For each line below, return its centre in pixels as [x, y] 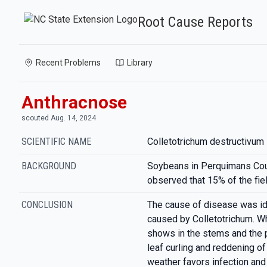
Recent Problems [68, 63]
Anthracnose [74, 102]
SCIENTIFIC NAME [56, 142]
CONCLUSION [47, 205]
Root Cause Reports [195, 22]
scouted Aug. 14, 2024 [59, 118]
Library [140, 63]
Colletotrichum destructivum [205, 142]
